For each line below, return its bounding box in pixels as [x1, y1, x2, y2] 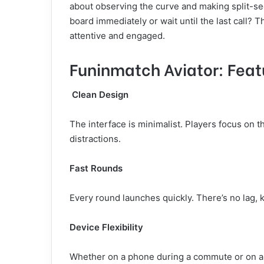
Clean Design [72, 89, 128, 100]
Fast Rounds [70, 163, 123, 174]
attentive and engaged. [70, 29, 165, 41]
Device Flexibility [70, 222, 143, 233]
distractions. [70, 133, 121, 144]
